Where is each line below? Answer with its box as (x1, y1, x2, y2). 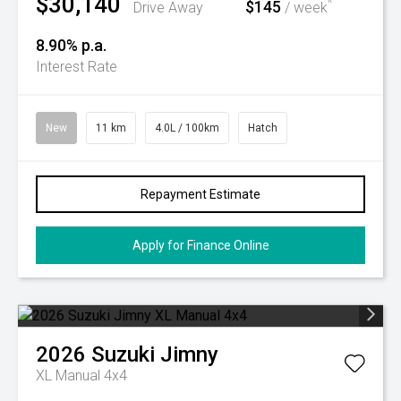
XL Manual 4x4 (36, 367, 127, 384)
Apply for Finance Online (132, 238, 269, 252)
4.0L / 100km (155, 122, 219, 134)
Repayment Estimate (141, 187, 260, 201)
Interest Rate (36, 58, 117, 75)
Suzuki (91, 342, 155, 367)
